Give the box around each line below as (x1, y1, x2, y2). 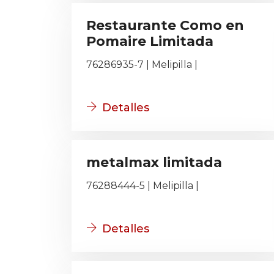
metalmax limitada (86, 154, 222, 171)
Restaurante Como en (86, 17, 244, 34)
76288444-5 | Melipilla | (86, 180, 199, 191)
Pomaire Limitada (86, 33, 213, 50)
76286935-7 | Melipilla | (86, 59, 198, 70)
